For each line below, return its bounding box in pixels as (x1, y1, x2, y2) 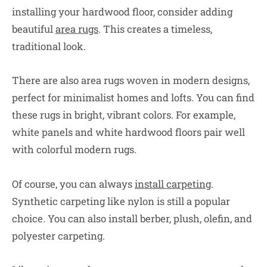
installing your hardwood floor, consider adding (12, 4, 232, 18)
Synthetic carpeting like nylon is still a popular (12, 194, 230, 208)
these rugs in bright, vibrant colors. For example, (12, 108, 235, 122)
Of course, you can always (12, 176, 135, 191)
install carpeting (135, 176, 211, 191)
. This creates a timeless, (98, 21, 212, 36)
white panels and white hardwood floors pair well (12, 125, 245, 139)
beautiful (12, 21, 55, 36)
